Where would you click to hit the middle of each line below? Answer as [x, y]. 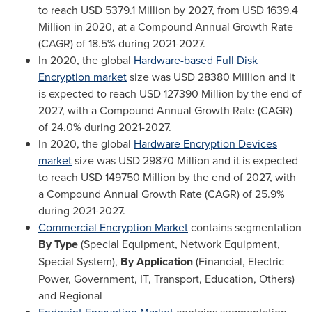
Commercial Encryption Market [113, 227]
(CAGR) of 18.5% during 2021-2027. [122, 43]
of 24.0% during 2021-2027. [105, 127]
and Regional [70, 295]
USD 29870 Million [164, 160]
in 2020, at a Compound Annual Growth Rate [182, 26]
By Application [157, 262]
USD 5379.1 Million [126, 10]
